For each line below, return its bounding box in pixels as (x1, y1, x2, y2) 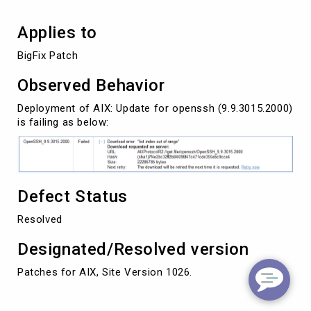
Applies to (17, 22, 97, 42)
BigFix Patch (17, 49, 78, 62)
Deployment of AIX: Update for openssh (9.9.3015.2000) (17, 101, 293, 115)
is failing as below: (17, 115, 109, 128)
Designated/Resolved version (17, 239, 249, 260)
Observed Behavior (17, 75, 165, 95)
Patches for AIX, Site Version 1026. (17, 266, 192, 279)
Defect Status (17, 187, 128, 207)
